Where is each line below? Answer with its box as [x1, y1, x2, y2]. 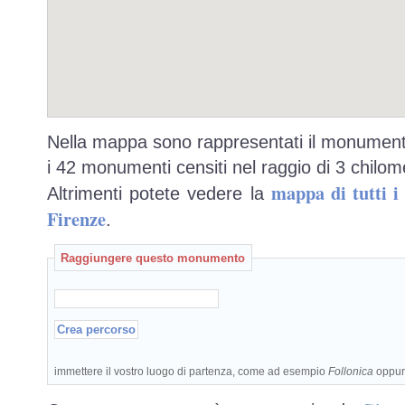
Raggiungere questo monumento [61, 250, 245, 265]
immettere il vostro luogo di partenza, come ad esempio [53, 365, 328, 378]
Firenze [47, 205, 106, 233]
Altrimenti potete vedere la [47, 184, 271, 204]
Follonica [327, 365, 373, 378]
